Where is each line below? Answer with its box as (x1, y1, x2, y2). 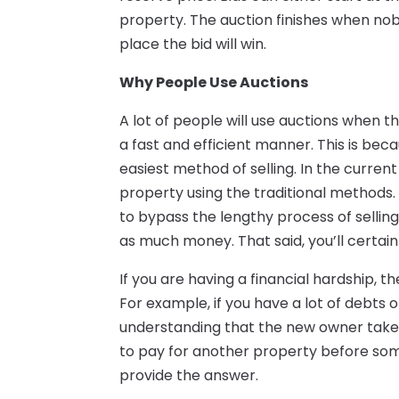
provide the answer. (119, 365, 259, 387)
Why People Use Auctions (119, 72, 309, 94)
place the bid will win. (119, 34, 267, 55)
